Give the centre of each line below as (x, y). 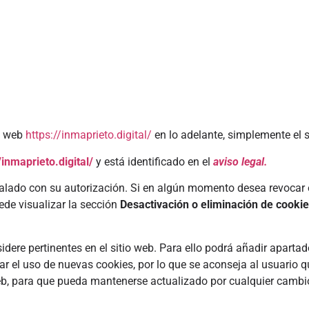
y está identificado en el (154, 161)
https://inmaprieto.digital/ (89, 135)
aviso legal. (242, 161)
